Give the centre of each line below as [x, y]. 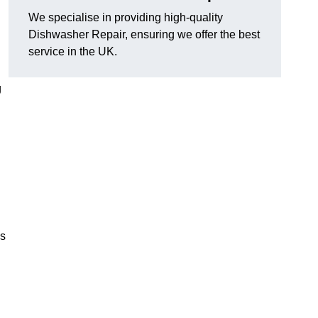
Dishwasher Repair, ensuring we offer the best [144, 35]
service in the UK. [73, 52]
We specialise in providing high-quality [126, 18]
